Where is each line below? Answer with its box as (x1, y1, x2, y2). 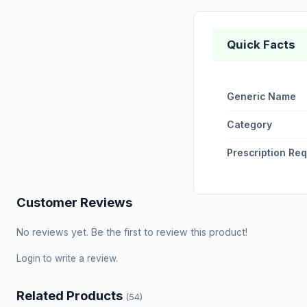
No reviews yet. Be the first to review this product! (16, 226, 247, 238)
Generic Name (227, 91, 296, 102)
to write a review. (40, 253, 118, 264)
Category (227, 119, 272, 130)
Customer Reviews (16, 195, 132, 210)
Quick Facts (227, 38, 295, 51)
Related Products (16, 288, 125, 303)
